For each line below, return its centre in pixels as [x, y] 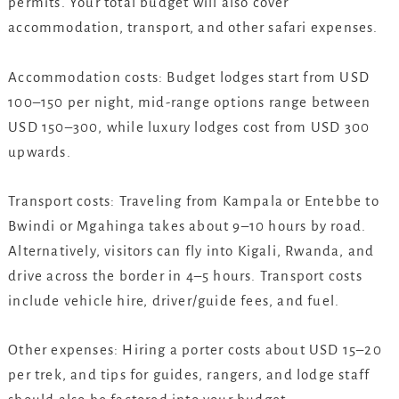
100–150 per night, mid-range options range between [190, 102]
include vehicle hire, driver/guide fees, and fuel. [174, 300]
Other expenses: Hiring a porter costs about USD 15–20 [195, 350]
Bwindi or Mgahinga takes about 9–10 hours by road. [187, 225]
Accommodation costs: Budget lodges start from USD [189, 77]
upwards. [40, 151]
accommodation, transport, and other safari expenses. [193, 28]
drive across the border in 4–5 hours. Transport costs [185, 275]
